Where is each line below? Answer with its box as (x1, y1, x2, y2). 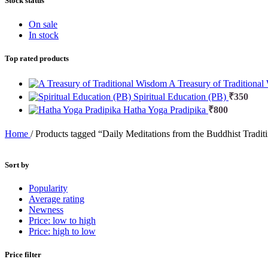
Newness (29, 205, 63, 215)
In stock (29, 29, 59, 40)
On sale (29, 19, 57, 29)
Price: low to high (29, 215, 96, 226)
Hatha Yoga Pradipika (123, 104, 208, 115)
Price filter (5, 250, 41, 260)
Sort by (5, 160, 29, 169)
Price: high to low (29, 226, 96, 237)
